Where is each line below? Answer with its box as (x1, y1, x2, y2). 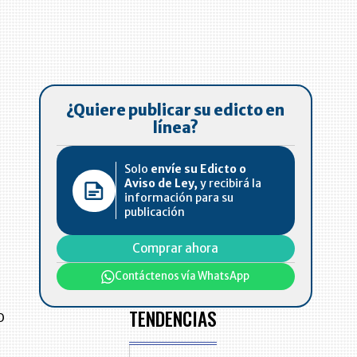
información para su (124, 190, 234, 206)
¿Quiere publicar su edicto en (66, 101, 285, 120)
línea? (152, 119, 198, 138)
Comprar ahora (132, 241, 219, 257)
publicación (124, 205, 186, 220)
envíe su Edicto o (151, 162, 247, 177)
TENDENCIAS (129, 304, 218, 333)
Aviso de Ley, (124, 176, 198, 191)
